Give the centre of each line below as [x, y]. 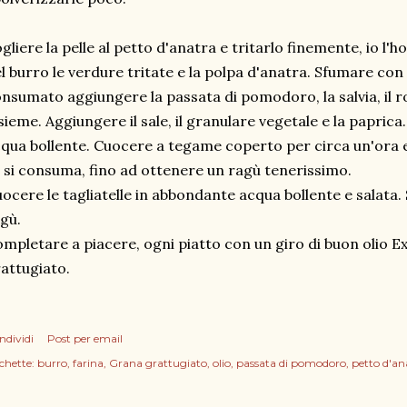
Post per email [85, 338]
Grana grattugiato [158, 363]
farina [88, 363]
